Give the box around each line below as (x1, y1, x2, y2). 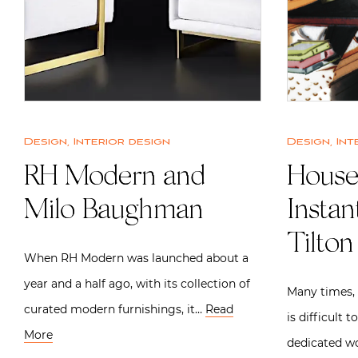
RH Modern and (24, 163, 205, 193)
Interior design (74, 135, 170, 148)
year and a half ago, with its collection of (24, 276, 250, 291)
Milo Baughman (24, 197, 203, 226)
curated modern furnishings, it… (24, 301, 205, 316)
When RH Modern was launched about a (24, 250, 249, 265)
